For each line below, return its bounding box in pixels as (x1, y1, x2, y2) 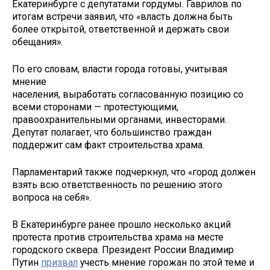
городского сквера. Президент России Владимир (12, 243, 234, 256)
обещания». (12, 36, 63, 48)
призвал (41, 256, 78, 268)
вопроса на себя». (12, 191, 91, 203)
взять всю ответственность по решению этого (12, 178, 222, 190)
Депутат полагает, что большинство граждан (12, 127, 212, 139)
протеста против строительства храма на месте (12, 231, 224, 243)
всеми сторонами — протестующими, (12, 101, 178, 113)
